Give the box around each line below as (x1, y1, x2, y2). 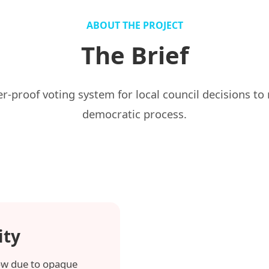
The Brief (80, 38, 189, 72)
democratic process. (82, 106, 187, 122)
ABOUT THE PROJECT (86, 19, 183, 32)
